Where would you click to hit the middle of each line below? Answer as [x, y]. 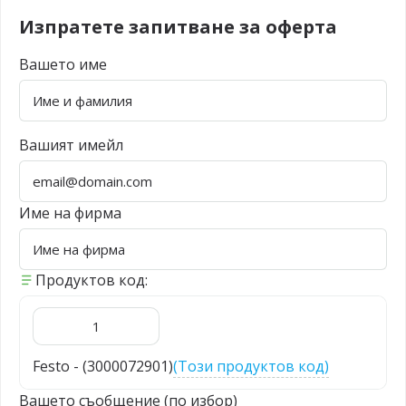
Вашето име [63, 64]
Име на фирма [70, 213]
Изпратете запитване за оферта [178, 27]
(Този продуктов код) [251, 366]
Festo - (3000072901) [103, 366]
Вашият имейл [71, 145]
